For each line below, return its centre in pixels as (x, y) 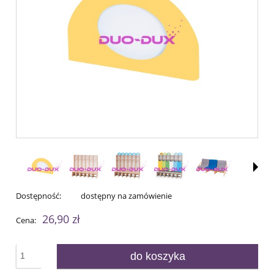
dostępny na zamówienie (126, 195)
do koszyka (157, 256)
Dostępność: (39, 195)
